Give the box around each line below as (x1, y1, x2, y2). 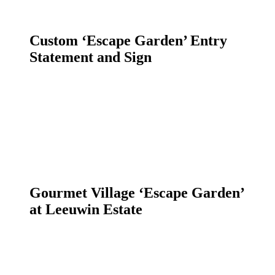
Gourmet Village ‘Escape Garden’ (29, 184, 244, 201)
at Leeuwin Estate (29, 201, 142, 217)
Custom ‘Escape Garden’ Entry (29, 32, 227, 48)
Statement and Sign (29, 48, 152, 65)
